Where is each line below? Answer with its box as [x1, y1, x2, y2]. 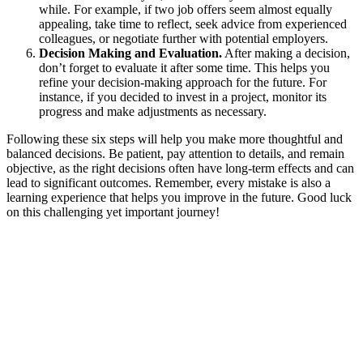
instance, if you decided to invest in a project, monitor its [39, 90, 327, 105]
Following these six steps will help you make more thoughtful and [6, 132, 343, 147]
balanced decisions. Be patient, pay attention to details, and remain [6, 147, 344, 161]
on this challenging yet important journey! [6, 205, 220, 220]
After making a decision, [222, 46, 350, 61]
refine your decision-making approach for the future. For [39, 75, 327, 90]
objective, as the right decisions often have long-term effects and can [6, 161, 354, 176]
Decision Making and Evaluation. [39, 46, 222, 61]
